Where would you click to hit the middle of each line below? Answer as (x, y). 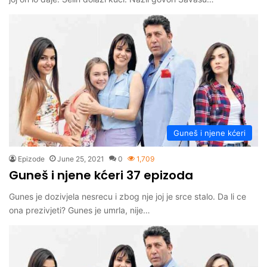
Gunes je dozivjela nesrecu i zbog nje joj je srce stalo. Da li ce (128, 197)
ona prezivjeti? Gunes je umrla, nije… (80, 210)
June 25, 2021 (81, 159)
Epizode (31, 159)
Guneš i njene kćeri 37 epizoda (101, 176)
